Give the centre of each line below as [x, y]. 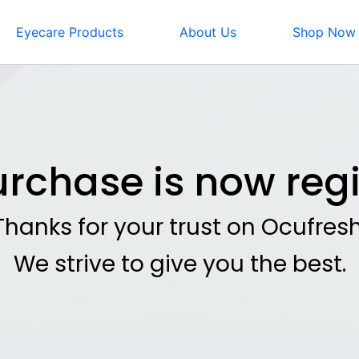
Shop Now [324, 32]
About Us [208, 32]
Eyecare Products [69, 32]
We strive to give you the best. [179, 264]
